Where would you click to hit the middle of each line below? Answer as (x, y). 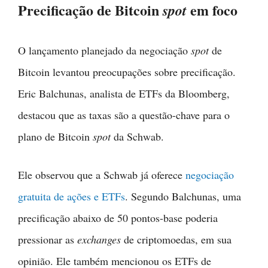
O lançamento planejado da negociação (104, 50)
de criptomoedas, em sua (176, 239)
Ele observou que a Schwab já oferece (102, 174)
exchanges (99, 239)
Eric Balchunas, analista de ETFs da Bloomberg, (124, 93)
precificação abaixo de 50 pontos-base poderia (118, 217)
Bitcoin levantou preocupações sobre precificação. (127, 71)
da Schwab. (137, 136)
